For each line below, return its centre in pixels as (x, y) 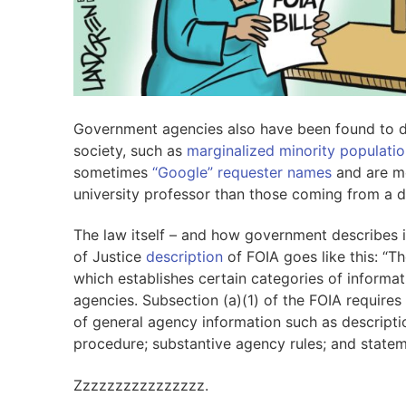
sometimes (112, 172)
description (184, 257)
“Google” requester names (242, 172)
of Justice (109, 257)
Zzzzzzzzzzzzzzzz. (140, 385)
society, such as (130, 150)
